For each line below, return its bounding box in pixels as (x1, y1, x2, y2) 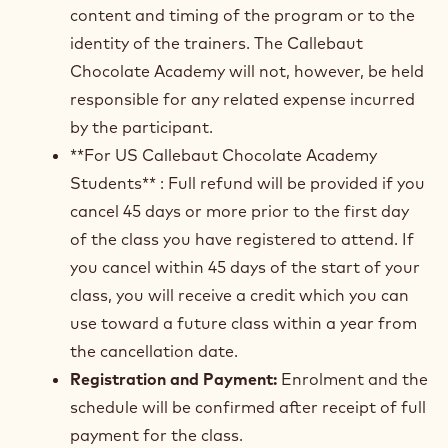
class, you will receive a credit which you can (70, 285, 409, 305)
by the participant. (70, 117, 213, 137)
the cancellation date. (70, 341, 238, 361)
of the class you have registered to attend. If (70, 229, 414, 249)
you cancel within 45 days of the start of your (70, 257, 420, 277)
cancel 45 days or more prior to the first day (70, 201, 409, 221)
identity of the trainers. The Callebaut (70, 33, 363, 53)
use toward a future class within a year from (70, 313, 417, 333)
